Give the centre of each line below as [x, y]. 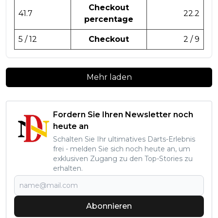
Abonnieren [109, 206]
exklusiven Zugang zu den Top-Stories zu [123, 158]
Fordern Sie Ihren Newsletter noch [123, 114]
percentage [109, 19]
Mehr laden [109, 77]
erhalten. [68, 168]
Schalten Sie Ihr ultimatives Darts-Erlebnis [124, 139]
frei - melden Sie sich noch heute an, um [122, 149]
